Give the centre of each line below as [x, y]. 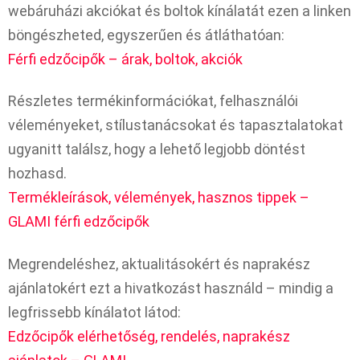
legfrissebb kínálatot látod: [94, 312]
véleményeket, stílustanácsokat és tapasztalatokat [176, 125]
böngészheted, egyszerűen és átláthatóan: [146, 35]
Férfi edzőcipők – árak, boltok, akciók [125, 59]
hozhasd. [37, 174]
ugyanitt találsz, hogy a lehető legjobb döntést [157, 149]
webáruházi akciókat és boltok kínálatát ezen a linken [180, 10]
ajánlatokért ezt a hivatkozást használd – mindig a [171, 288]
